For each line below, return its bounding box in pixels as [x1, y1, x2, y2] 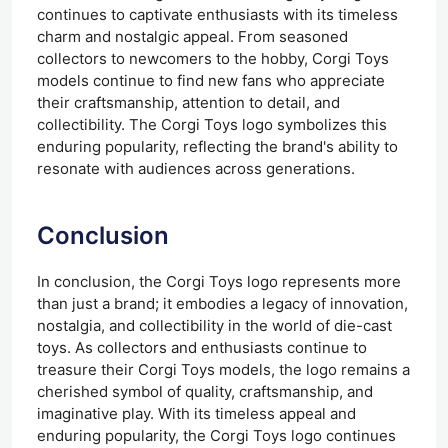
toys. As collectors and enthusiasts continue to [37, 337, 367, 357]
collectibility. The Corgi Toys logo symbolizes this [37, 114, 387, 134]
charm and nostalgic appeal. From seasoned [37, 26, 348, 46]
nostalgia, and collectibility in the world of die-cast [37, 315, 392, 335]
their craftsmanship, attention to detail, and [37, 92, 340, 112]
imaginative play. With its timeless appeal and [37, 403, 356, 423]
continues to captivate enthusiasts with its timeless [37, 4, 398, 24]
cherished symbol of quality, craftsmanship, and [37, 381, 373, 401]
